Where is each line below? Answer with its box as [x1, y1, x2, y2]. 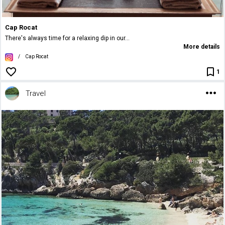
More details [183, 43, 220, 51]
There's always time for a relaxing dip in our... [5, 35, 130, 42]
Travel [26, 88, 46, 98]
